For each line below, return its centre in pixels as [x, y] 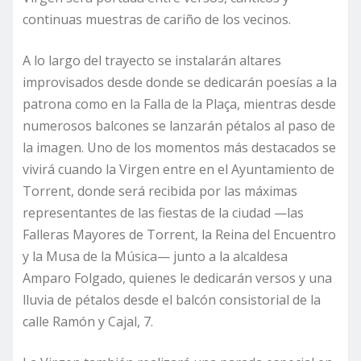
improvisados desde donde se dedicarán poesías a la [180, 83]
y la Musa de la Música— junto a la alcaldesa [155, 257]
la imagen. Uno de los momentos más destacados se [179, 148]
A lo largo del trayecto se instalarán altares [152, 61]
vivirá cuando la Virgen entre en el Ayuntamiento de [178, 170]
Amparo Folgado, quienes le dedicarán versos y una [177, 278]
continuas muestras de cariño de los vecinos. [157, 20]
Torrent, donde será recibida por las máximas [160, 191]
